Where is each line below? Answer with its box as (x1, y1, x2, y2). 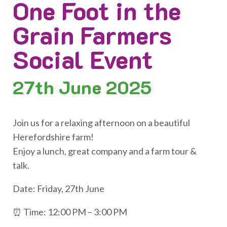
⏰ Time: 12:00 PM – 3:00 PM (13, 206, 127, 218)
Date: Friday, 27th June (13, 183, 104, 195)
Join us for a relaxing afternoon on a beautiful (13, 117, 190, 129)
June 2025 (59, 74, 152, 99)
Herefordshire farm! (13, 131, 94, 143)
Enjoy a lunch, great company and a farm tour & (13, 145, 197, 157)
